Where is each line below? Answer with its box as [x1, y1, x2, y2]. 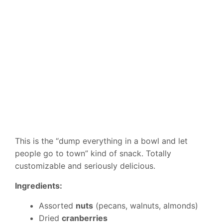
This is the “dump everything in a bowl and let [15, 136, 188, 146]
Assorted [39, 201, 76, 211]
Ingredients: [15, 181, 62, 191]
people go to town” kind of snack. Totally [15, 148, 171, 159]
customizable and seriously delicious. [15, 161, 155, 171]
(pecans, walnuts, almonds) [93, 201, 198, 211]
